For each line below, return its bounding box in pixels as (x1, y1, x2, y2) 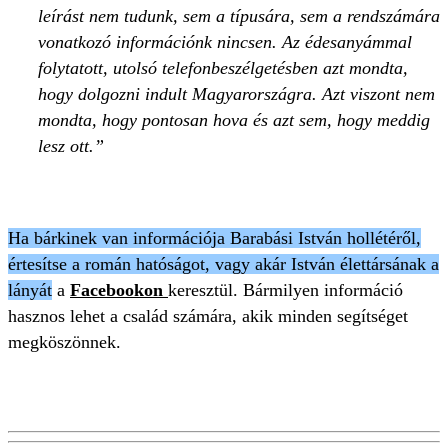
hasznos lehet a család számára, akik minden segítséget (8, 305, 408, 326)
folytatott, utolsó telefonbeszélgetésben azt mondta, (38, 57, 408, 78)
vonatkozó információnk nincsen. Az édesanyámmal (38, 31, 412, 52)
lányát (8, 279, 52, 300)
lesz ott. (38, 135, 94, 156)
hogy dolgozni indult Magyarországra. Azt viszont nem (38, 83, 435, 104)
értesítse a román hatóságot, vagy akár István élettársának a (8, 253, 439, 274)
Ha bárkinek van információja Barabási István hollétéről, (8, 227, 421, 248)
